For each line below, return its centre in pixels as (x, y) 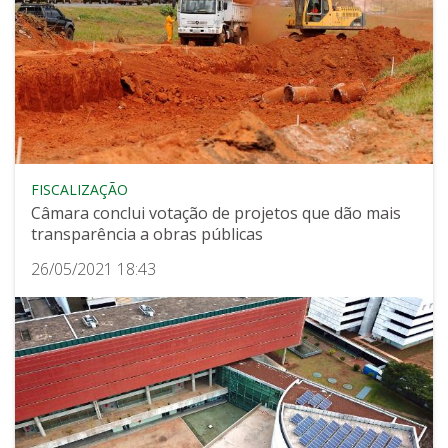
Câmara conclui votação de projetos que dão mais (216, 213)
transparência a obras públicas (147, 234)
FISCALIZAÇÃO (79, 190)
